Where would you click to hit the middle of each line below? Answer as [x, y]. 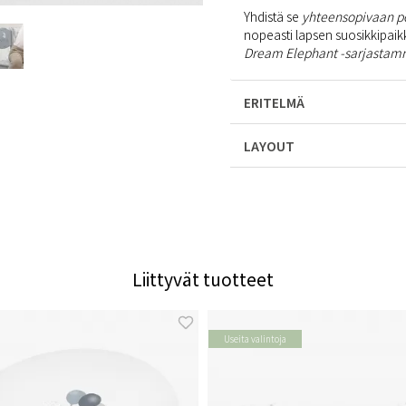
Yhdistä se [273, 16]
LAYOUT [269, 146]
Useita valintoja [255, 338]
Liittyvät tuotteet [203, 279]
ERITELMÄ [275, 102]
